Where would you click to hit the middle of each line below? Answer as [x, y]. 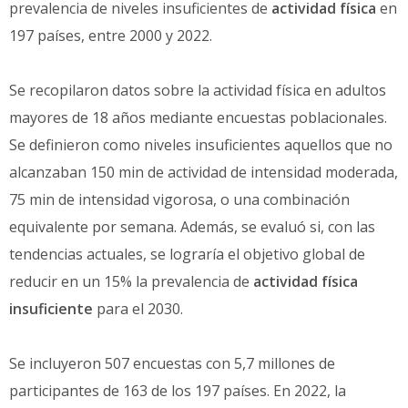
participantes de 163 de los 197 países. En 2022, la [178, 390]
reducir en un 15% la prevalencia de [131, 281]
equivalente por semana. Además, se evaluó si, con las [192, 226]
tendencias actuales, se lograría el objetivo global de [187, 254]
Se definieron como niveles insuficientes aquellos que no [201, 144]
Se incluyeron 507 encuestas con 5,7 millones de [172, 363]
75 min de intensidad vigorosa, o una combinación [179, 199]
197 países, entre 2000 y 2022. [111, 35]
